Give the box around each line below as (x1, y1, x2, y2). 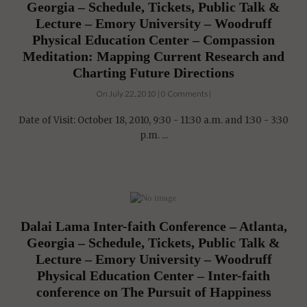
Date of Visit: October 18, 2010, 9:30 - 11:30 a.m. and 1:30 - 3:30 (19, 114, 288, 127)
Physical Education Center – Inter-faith (37, 268, 270, 284)
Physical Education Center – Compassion (32, 32, 275, 48)
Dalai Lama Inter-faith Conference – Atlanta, (20, 219, 287, 234)
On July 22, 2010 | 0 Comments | (96, 88, 211, 99)
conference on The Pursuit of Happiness (36, 284, 271, 300)
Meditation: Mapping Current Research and (23, 49, 284, 64)
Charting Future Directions (73, 65, 234, 81)
